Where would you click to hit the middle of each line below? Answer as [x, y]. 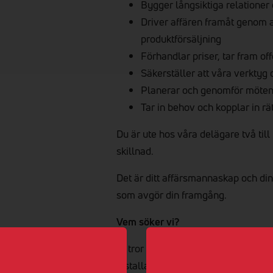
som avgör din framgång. [172, 195]
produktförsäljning [181, 39]
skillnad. [135, 151]
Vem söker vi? [148, 222]
